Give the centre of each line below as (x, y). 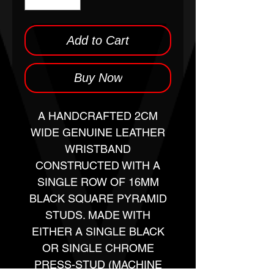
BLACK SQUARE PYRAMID (98, 198)
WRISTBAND (98, 149)
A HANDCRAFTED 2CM (98, 116)
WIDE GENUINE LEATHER (98, 132)
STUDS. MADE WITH (98, 215)
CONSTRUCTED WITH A (98, 165)
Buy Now (98, 78)
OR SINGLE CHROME (98, 248)
